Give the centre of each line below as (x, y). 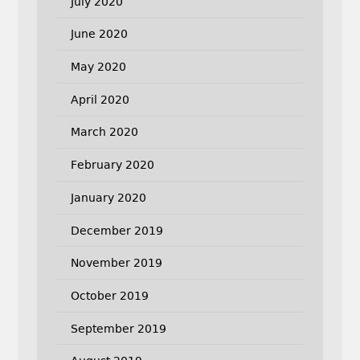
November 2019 (116, 263)
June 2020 (99, 34)
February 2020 (112, 165)
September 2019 (118, 328)
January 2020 (108, 197)
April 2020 (100, 99)
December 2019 (117, 230)
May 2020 (98, 67)
